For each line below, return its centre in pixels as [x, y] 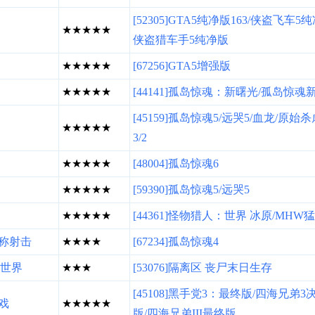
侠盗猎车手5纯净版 [181, 40]
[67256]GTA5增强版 [182, 66]
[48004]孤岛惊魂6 [176, 163]
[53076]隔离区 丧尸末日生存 [202, 268]
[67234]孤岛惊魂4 [176, 242]
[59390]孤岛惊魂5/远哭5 [191, 189]
